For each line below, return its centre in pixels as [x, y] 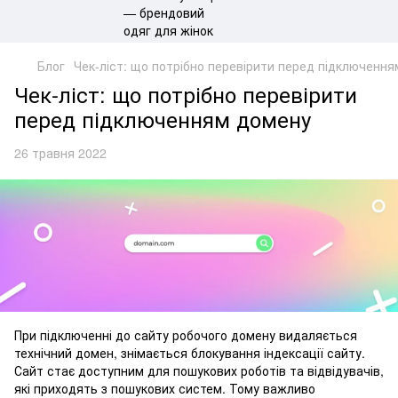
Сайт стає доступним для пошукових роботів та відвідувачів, [199, 371]
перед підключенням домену [163, 119]
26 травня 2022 [60, 153]
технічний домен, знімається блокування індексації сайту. [190, 353]
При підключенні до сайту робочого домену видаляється [186, 335]
